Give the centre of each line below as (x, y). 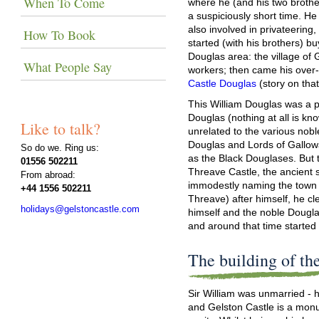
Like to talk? (61, 128)
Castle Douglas (223, 83)
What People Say (68, 67)
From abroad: (48, 174)
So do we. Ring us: (60, 147)
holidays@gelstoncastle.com (80, 209)
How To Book (60, 35)
